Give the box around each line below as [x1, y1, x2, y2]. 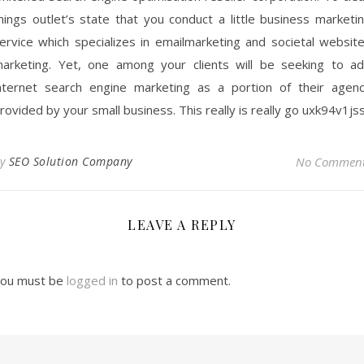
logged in [67, 272, 118, 289]
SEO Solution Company [8, 154, 132, 170]
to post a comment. [118, 272, 231, 289]
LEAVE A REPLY [128, 216, 236, 234]
